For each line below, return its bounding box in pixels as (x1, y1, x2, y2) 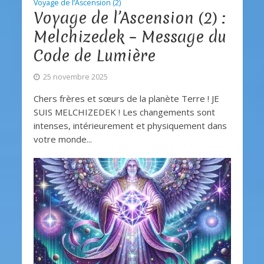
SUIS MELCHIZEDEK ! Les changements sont (33, 106, 215, 118)
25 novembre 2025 (42, 72, 108, 82)
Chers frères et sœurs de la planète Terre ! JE (33, 93, 219, 105)
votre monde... (33, 133, 92, 146)
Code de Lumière (33, 45, 156, 67)
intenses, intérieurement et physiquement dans (33, 120, 227, 132)
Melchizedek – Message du (33, 26, 226, 48)
